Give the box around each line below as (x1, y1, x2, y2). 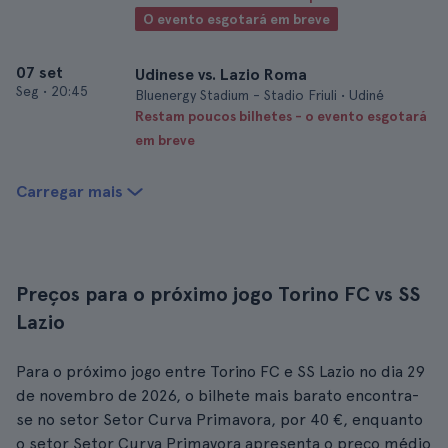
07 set (16, 63, 63, 82)
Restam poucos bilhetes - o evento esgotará (135, 108, 427, 124)
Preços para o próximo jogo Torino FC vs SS (16, 282, 420, 306)
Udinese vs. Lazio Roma (135, 65, 307, 84)
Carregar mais (16, 182, 123, 201)
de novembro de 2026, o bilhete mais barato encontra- (16, 386, 419, 405)
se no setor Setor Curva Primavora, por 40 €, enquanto (16, 410, 423, 429)
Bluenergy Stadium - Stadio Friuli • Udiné (135, 87, 384, 103)
